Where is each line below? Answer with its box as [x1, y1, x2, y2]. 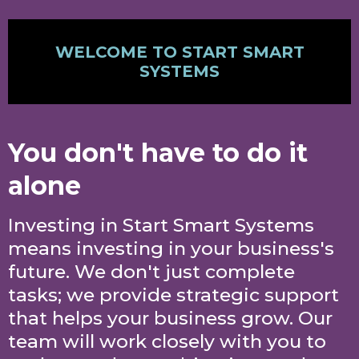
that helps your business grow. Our [8, 307, 333, 329]
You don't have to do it [8, 137, 308, 168]
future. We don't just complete [8, 260, 295, 283]
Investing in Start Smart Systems [8, 214, 314, 236]
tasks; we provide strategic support [8, 284, 339, 306]
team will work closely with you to [8, 330, 326, 353]
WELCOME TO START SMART [54, 42, 305, 62]
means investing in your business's [8, 237, 334, 260]
